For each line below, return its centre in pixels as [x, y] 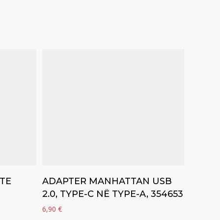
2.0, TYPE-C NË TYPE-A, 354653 [113, 194]
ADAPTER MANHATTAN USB [107, 181]
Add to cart [113, 176]
